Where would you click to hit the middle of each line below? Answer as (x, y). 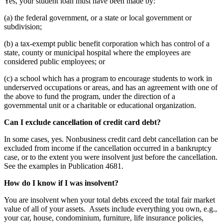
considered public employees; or (55, 61)
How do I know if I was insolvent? (61, 183)
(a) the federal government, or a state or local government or (98, 17)
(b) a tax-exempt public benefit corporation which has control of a (107, 43)
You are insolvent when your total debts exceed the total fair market (110, 200)
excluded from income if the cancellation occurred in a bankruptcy (108, 148)
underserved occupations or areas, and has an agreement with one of (111, 87)
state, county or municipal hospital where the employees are (97, 52)
